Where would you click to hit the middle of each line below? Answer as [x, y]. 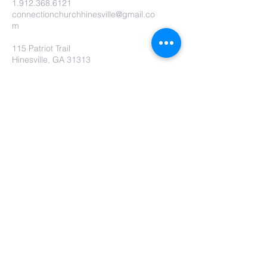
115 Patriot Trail [41, 48]
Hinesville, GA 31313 [51, 60]
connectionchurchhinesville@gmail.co [83, 14]
